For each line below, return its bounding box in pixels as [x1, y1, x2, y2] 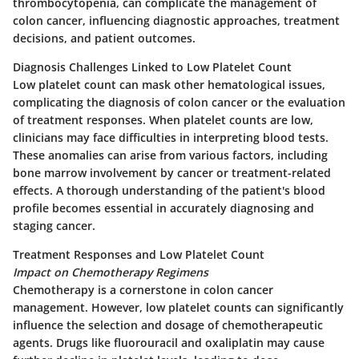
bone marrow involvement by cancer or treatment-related [13, 165, 331, 181]
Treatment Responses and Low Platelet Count [13, 247, 264, 263]
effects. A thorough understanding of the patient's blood [13, 183, 325, 199]
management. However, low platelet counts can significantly [13, 300, 344, 316]
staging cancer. [13, 218, 95, 234]
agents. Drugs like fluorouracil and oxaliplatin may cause [13, 335, 325, 351]
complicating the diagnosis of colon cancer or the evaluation [13, 95, 345, 111]
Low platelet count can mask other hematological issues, [13, 77, 325, 93]
